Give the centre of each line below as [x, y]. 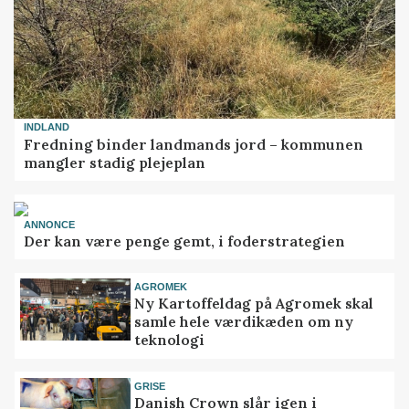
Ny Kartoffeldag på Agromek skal [254, 304]
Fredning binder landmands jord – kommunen [194, 144]
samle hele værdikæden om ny [244, 322]
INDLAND [47, 127]
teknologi [170, 340]
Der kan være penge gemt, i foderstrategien [185, 241]
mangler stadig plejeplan [115, 162]
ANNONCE [50, 224]
